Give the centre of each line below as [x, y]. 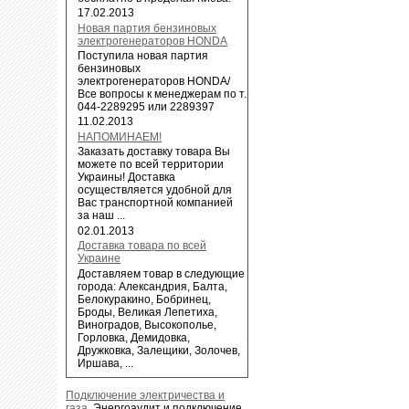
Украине [100, 259]
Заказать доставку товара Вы [154, 152]
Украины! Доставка [127, 178]
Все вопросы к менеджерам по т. [163, 94]
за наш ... [102, 216]
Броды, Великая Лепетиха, [148, 312]
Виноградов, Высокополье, [147, 325]
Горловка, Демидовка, [134, 337]
